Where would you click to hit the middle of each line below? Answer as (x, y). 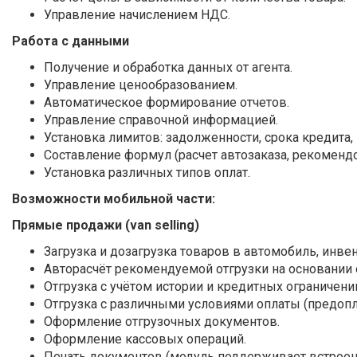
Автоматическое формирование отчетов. (167, 102)
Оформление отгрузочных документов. (162, 322)
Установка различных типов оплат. (147, 173)
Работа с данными (71, 41)
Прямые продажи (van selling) (106, 225)
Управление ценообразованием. (141, 85)
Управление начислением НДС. (137, 15)
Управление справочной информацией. (161, 120)
